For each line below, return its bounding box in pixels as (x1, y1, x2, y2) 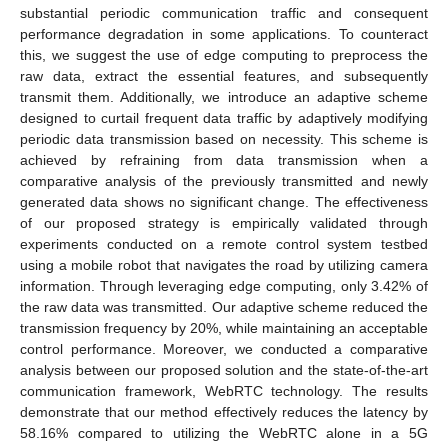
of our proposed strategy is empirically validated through (20, 214, 428, 231)
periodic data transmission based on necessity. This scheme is (20, 130, 428, 147)
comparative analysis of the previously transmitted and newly (20, 172, 428, 189)
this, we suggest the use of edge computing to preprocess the (20, 46, 428, 63)
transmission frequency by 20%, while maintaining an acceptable (20, 319, 428, 336)
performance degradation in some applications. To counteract (20, 25, 428, 42)
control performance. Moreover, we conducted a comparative (20, 340, 428, 357)
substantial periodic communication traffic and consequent (20, 4, 428, 21)
